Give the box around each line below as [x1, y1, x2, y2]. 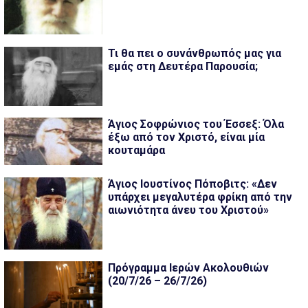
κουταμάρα [107, 144, 165, 157]
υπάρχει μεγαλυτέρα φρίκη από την [107, 190, 292, 203]
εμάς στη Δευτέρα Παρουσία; [107, 59, 258, 73]
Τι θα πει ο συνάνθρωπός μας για [107, 46, 281, 60]
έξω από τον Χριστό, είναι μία [107, 131, 265, 144]
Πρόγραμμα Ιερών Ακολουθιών [107, 261, 269, 275]
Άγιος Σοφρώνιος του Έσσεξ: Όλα [107, 118, 284, 131]
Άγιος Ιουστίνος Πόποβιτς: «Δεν [107, 177, 277, 190]
